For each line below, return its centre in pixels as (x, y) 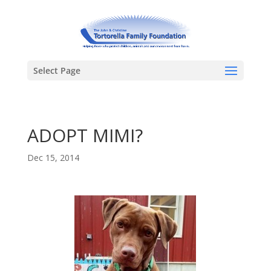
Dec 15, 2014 (53, 158)
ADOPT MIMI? (85, 135)
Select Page (57, 70)
